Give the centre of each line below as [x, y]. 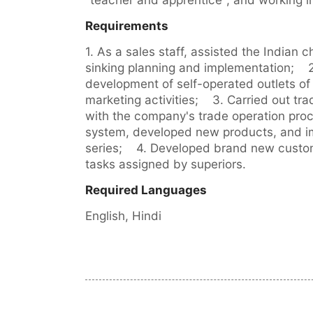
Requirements [127, 25]
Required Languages [146, 189]
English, [109, 215]
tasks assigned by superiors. [166, 163]
